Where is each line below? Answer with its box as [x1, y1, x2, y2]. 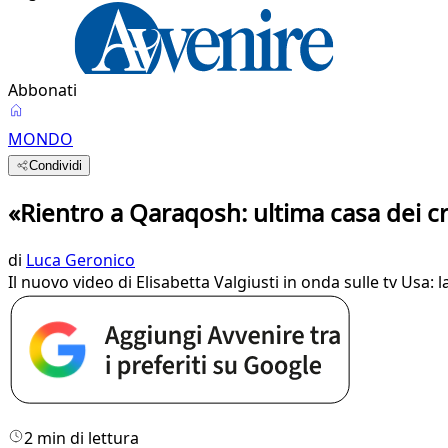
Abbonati [8, 79, 77, 101]
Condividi [29, 158, 83, 173]
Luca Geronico [26, 248, 135, 271]
